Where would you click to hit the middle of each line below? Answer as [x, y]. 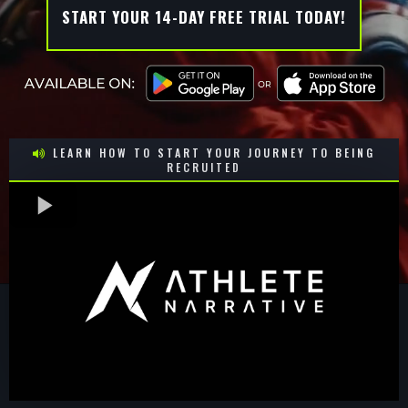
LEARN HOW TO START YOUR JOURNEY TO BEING [214, 152]
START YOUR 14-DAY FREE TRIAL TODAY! [204, 17]
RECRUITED [204, 167]
